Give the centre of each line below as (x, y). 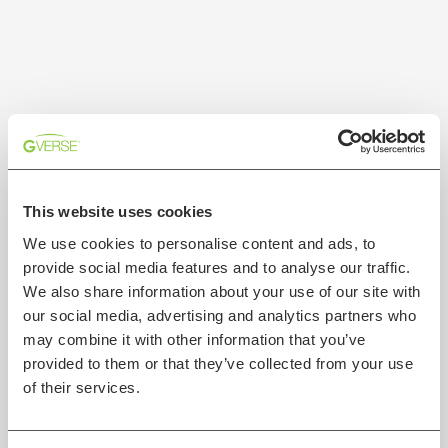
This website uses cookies (118, 211)
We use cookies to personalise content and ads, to (199, 243)
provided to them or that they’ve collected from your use (218, 363)
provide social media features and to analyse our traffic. (217, 267)
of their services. (81, 387)
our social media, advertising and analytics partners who (219, 315)
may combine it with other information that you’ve (194, 339)
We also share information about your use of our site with (222, 291)
